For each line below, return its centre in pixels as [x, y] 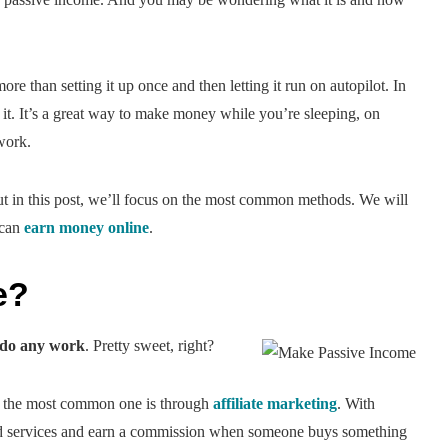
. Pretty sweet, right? [149, 345]
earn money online [86, 227]
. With [356, 403]
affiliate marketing [275, 403]
